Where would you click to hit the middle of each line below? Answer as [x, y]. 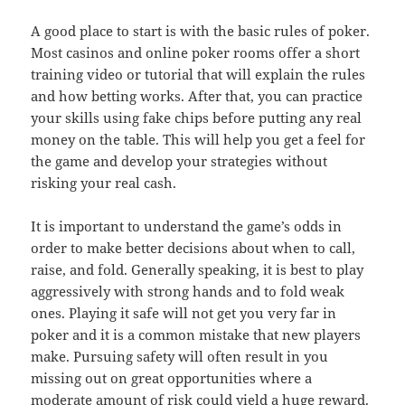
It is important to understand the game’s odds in [187, 226]
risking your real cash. [104, 182]
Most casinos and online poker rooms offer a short [196, 52]
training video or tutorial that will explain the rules [198, 74]
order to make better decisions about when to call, [193, 247]
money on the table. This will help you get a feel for [198, 139]
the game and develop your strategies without [179, 160]
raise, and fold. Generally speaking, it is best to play [198, 269]
